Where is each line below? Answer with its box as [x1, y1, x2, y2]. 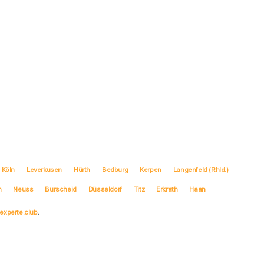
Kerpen [140, 165, 161, 174]
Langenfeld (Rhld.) [173, 165, 229, 174]
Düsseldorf [88, 184, 122, 193]
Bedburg [102, 165, 128, 174]
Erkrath [156, 184, 178, 193]
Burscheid [45, 184, 77, 193]
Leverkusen [27, 165, 62, 174]
